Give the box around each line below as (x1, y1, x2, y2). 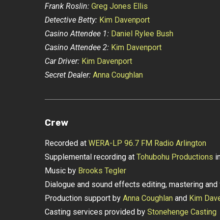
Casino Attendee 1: (44, 29, 109, 38)
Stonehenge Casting (147, 207, 217, 217)
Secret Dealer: (44, 70, 91, 80)
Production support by (44, 193, 123, 203)
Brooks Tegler (78, 166, 126, 175)
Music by (44, 166, 78, 175)
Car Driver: (44, 56, 82, 66)
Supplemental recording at (44, 152, 137, 162)
